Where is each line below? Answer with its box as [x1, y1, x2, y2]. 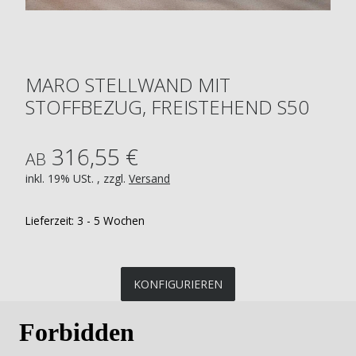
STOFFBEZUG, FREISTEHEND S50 [25, 93, 309, 120]
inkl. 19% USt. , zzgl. [25, 170, 129, 186]
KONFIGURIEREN [133, 276, 222, 292]
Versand [129, 170, 170, 186]
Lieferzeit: [25, 212, 77, 228]
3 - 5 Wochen [77, 212, 145, 228]
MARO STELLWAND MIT [25, 71, 230, 98]
